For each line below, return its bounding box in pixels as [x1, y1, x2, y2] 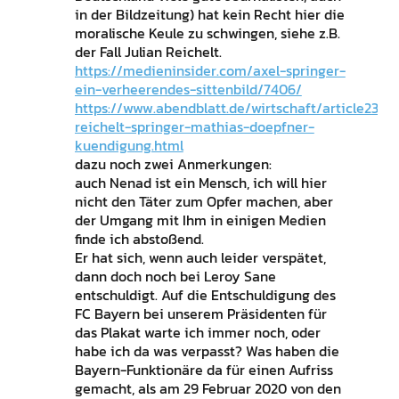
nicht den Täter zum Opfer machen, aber [74, 191, 333, 213]
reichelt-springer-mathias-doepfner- [74, 116, 314, 138]
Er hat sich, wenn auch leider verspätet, [74, 247, 326, 269]
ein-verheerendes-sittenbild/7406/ [74, 78, 302, 101]
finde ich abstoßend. [74, 228, 204, 250]
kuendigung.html [74, 134, 183, 157]
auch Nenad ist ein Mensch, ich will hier [74, 172, 327, 194]
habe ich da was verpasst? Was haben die [74, 340, 339, 362]
